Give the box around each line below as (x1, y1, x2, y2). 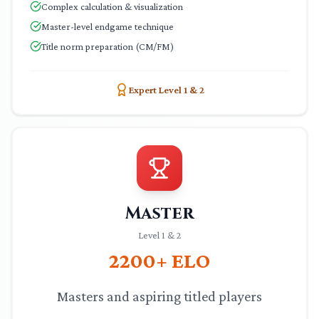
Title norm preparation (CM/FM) (41, 41, 174, 52)
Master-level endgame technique (41, 21, 174, 32)
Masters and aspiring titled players (57, 288, 262, 304)
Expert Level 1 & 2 (129, 84, 204, 95)
